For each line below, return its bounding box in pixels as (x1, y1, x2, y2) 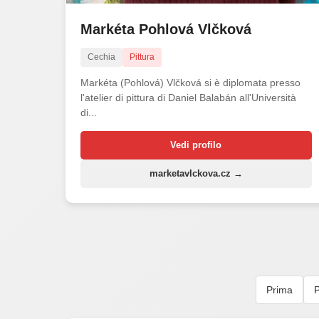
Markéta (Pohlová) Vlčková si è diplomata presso (80, 76, 300, 88)
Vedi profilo (170, 139, 222, 150)
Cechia (88, 51, 115, 62)
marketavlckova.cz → (149, 167, 243, 179)
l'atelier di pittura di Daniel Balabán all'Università (80, 91, 296, 103)
